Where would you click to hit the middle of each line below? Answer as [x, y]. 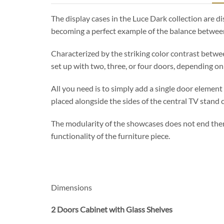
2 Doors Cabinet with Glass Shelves [112, 209]
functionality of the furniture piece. [110, 136]
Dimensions [71, 187]
